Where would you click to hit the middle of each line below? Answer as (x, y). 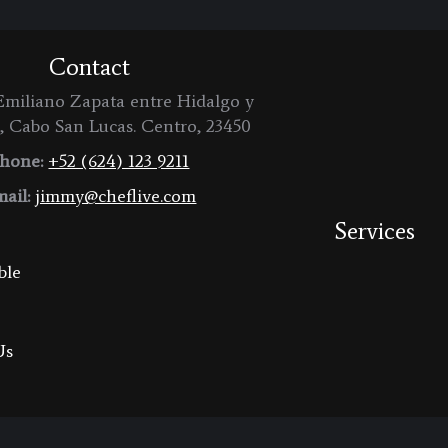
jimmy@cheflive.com (116, 196)
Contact (89, 67)
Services (374, 231)
